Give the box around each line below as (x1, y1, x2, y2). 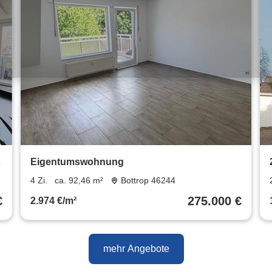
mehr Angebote (103, 243, 169, 254)
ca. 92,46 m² (54, 175, 103, 186)
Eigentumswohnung (30, 157, 124, 168)
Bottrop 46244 (121, 175, 176, 186)
